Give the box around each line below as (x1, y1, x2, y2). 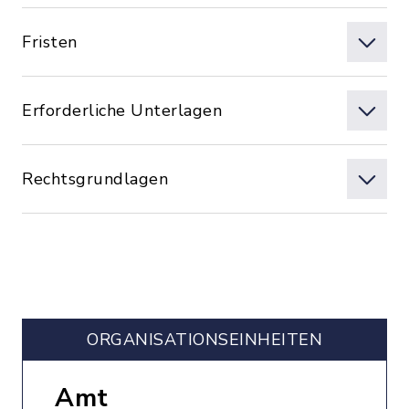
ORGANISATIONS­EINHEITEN (87, 329, 322, 351)
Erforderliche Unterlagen (22, 100, 222, 121)
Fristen (22, 31, 78, 53)
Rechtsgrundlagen (22, 168, 168, 190)
